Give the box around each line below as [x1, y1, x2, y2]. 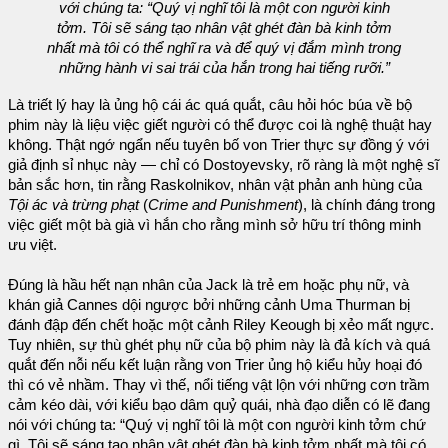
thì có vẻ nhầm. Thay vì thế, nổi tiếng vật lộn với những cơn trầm [8, 377, 430, 394]
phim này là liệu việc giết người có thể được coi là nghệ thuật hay [8, 117, 432, 134]
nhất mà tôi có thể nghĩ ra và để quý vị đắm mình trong [47, 39, 401, 56]
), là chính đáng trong [298, 197, 435, 214]
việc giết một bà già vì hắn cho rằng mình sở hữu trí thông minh [8, 217, 421, 234]
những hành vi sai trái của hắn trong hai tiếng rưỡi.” [58, 59, 390, 76]
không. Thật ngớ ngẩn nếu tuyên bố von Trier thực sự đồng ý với [8, 137, 429, 154]
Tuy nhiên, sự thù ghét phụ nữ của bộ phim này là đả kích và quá [8, 337, 430, 354]
